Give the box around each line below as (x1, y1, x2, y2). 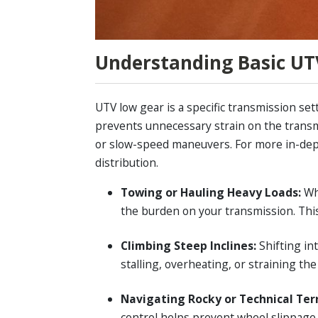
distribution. (95, 155, 159, 171)
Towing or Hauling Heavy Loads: (120, 184, 304, 200)
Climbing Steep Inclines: (120, 237, 259, 253)
